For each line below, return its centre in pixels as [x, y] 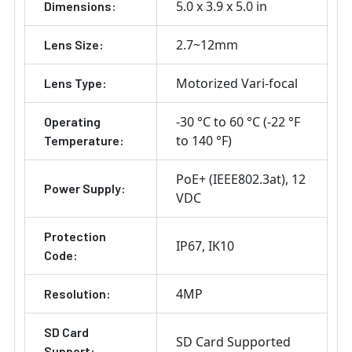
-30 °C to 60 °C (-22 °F [238, 122]
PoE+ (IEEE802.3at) [231, 180]
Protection [75, 236]
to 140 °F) [204, 141]
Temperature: [84, 141]
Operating [72, 122]
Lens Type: [75, 83]
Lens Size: [74, 45]
